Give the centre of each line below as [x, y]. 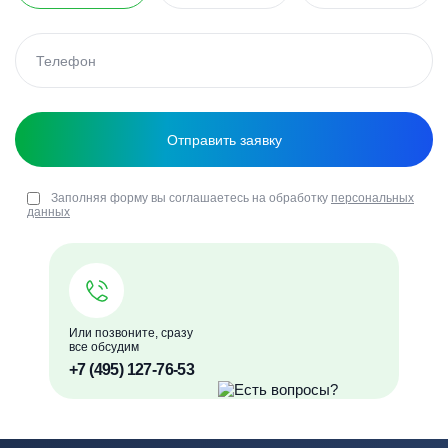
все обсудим [104, 347]
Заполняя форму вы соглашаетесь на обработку [191, 198]
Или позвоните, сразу [131, 333]
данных [48, 212]
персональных [372, 198]
